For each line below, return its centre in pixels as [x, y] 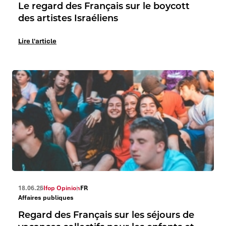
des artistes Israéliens [68, 18]
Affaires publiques [46, 197]
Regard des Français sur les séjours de [106, 214]
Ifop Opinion [62, 188]
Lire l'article [37, 41]
